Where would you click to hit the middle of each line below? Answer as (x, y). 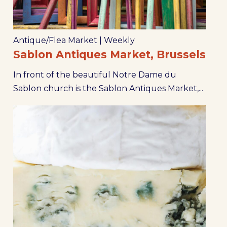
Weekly (119, 40)
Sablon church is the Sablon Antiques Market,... (108, 88)
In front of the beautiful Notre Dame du (94, 74)
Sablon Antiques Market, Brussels (109, 54)
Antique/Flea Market (55, 40)
